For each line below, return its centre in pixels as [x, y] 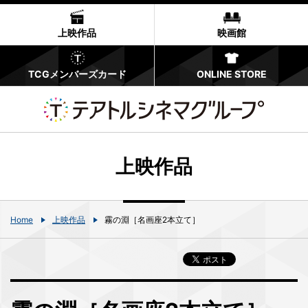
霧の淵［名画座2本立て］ [152, 220]
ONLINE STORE [231, 74]
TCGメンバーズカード [77, 74]
